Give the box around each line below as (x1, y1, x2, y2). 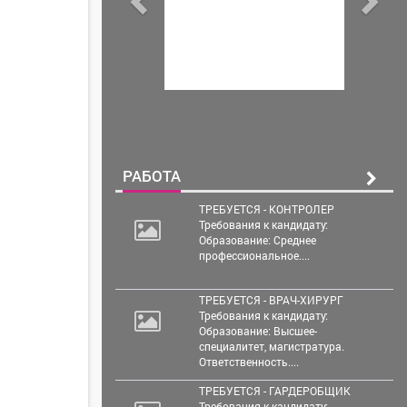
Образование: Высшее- (198, 323, 317, 338)
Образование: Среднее (198, 232, 316, 247)
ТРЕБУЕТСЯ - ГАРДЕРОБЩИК (198, 382, 351, 398)
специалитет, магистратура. (198, 338, 344, 353)
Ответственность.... (198, 353, 299, 369)
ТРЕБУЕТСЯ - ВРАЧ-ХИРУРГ (198, 292, 343, 307)
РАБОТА (123, 164, 181, 186)
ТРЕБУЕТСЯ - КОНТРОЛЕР (198, 201, 334, 216)
